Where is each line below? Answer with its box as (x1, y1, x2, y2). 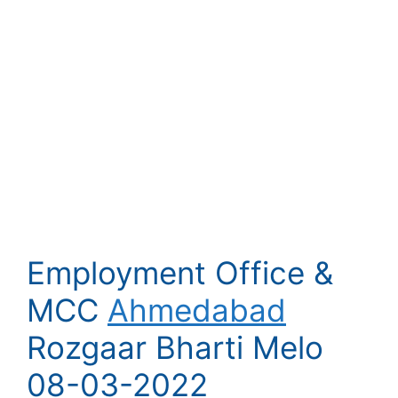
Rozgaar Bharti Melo (27, 328, 323, 366)
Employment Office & (27, 253, 333, 291)
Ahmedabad (107, 291, 286, 329)
